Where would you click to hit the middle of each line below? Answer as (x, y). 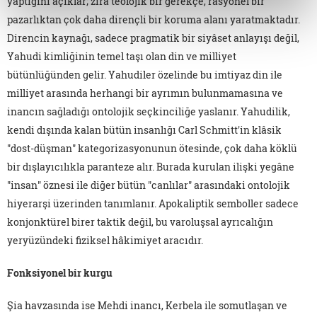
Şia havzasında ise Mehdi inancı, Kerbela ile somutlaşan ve (147, 305)
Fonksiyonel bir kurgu (60, 272)
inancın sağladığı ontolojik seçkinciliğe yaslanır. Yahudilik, (149, 111)
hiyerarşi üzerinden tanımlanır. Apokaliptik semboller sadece (153, 203)
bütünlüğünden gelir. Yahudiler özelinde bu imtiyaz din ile (145, 74)
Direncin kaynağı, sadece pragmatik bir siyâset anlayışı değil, (153, 38)
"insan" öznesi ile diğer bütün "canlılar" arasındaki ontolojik (149, 185)
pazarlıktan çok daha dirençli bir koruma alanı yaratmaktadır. (154, 19)
